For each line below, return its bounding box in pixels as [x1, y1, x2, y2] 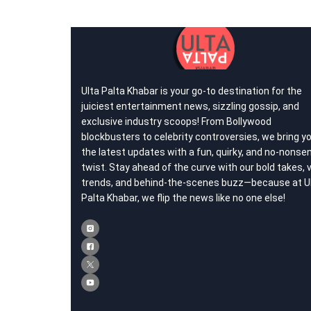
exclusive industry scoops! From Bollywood [81, 116, 271, 127]
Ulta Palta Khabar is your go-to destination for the [81, 85, 302, 96]
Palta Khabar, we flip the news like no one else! [81, 192, 285, 203]
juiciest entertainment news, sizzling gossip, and [81, 101, 299, 112]
